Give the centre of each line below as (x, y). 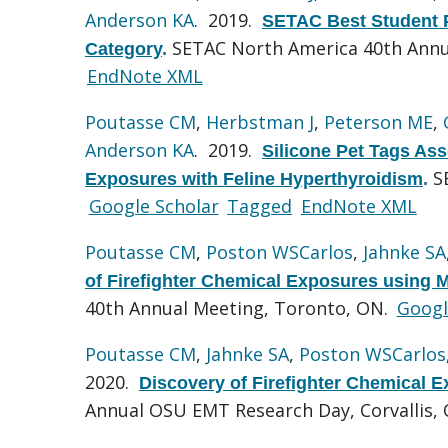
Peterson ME (378, 121)
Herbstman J (260, 121)
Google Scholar (153, 205)
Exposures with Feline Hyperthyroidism (254, 178)
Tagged (260, 205)
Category (123, 48)
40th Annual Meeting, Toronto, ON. (239, 307)
